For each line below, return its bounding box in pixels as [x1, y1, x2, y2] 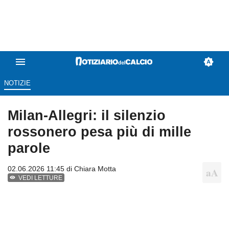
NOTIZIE [4, 79, 31, 87]
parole [8, 140, 50, 156]
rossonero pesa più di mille [8, 124, 191, 140]
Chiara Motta [74, 165, 116, 173]
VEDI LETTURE [18, 174, 63, 182]
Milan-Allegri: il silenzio [8, 107, 166, 124]
